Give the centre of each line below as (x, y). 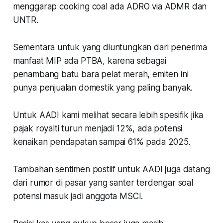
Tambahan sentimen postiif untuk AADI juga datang (111, 169)
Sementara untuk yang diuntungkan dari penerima (110, 47)
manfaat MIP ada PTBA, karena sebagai (89, 60)
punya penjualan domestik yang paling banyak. (104, 87)
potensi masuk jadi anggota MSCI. (79, 196)
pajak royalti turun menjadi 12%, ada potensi (98, 128)
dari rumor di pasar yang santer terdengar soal (103, 182)
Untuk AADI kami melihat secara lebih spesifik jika (108, 115)
